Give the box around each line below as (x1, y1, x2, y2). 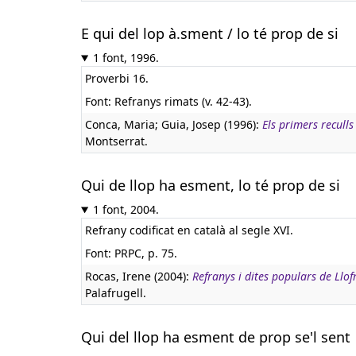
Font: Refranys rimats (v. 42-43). (85, 94, 252, 109)
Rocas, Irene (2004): (85, 269, 192, 284)
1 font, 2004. (92, 202, 159, 217)
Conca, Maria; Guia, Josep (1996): (85, 117, 262, 132)
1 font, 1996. (92, 50, 159, 65)
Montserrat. (85, 133, 148, 149)
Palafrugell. (85, 285, 146, 300)
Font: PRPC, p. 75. (85, 246, 177, 261)
